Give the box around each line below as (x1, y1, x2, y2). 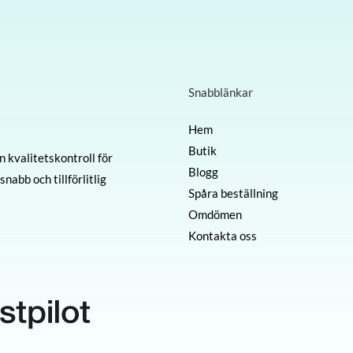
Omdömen (188, 206, 242, 221)
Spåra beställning (188, 185, 278, 200)
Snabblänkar (188, 85, 253, 99)
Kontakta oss (188, 228, 257, 243)
